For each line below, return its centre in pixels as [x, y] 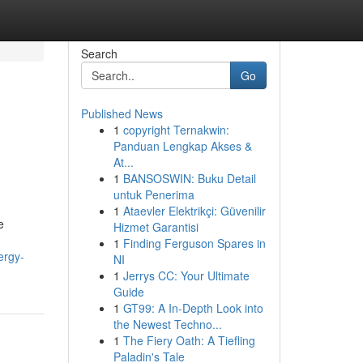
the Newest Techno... [167, 324]
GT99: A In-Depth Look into [193, 308]
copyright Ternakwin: [176, 130]
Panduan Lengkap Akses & [182, 146]
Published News [122, 113]
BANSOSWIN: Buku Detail [189, 178]
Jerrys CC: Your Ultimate [186, 275]
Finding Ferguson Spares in [194, 243]
